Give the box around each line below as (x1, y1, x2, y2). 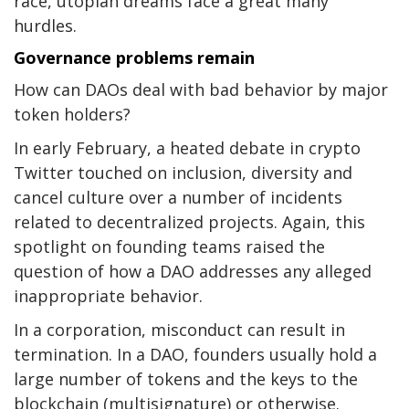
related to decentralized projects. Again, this (14, 211, 365, 234)
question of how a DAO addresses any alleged (14, 260, 372, 283)
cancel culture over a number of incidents (14, 186, 342, 209)
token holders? (14, 103, 131, 126)
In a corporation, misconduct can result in (14, 319, 345, 341)
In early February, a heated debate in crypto (14, 137, 361, 160)
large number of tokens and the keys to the (14, 368, 358, 391)
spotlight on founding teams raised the (14, 236, 325, 258)
